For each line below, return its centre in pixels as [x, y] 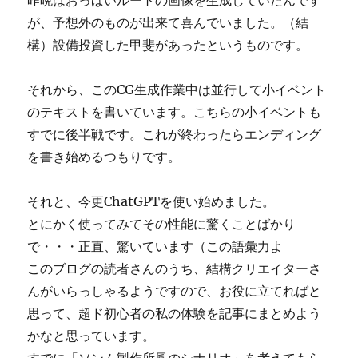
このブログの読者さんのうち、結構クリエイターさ [175, 268]
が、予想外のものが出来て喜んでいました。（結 [168, 22]
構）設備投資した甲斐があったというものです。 [168, 45]
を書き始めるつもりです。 [104, 157]
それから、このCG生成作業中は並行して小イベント [177, 89]
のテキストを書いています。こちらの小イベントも [175, 112]
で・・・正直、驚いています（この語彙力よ [155, 246]
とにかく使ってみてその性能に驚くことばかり [162, 224]
